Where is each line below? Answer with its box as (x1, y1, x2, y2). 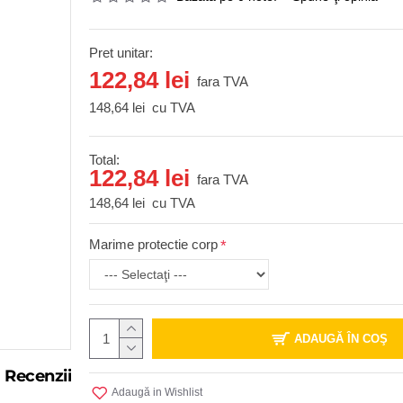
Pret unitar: (89, 45, 153, 60)
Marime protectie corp (89, 236, 218, 252)
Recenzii (4, 366, 71, 386)
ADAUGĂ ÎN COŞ (294, 331, 388, 345)
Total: (89, 151, 120, 167)
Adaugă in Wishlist (112, 386, 202, 399)
